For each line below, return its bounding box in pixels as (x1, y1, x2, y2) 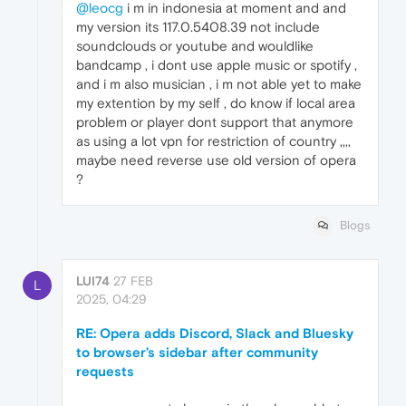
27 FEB (113, 274, 153, 289)
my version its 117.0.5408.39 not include (76, 18, 320, 34)
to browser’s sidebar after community (76, 344, 318, 361)
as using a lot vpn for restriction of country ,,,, (76, 132, 351, 149)
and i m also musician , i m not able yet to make (76, 75, 362, 92)
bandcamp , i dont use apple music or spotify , (76, 56, 357, 72)
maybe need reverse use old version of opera (76, 151, 356, 168)
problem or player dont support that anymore (76, 113, 353, 130)
